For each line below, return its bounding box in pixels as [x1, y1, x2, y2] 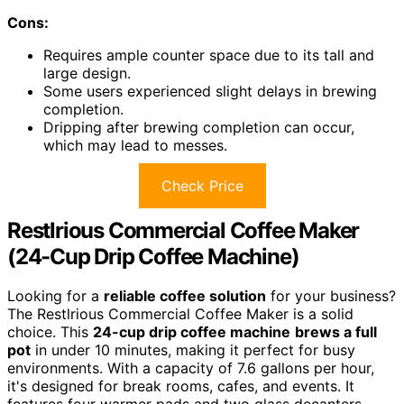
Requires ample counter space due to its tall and [43, 45, 374, 64]
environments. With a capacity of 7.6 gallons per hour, [7, 359, 374, 378]
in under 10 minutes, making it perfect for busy [31, 341, 355, 360]
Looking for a [7, 287, 104, 306]
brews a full [295, 323, 377, 342]
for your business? [266, 287, 396, 306]
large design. [43, 63, 131, 82]
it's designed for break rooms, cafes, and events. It [7, 377, 354, 396]
